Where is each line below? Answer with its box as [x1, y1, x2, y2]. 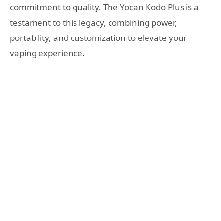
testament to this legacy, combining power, [10, 16, 177, 28]
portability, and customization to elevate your [10, 32, 187, 43]
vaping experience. [10, 47, 85, 59]
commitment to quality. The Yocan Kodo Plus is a [10, 1, 199, 13]
